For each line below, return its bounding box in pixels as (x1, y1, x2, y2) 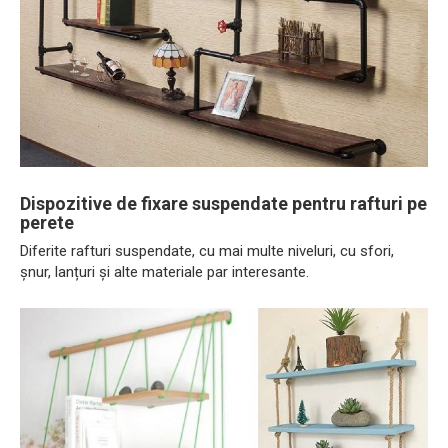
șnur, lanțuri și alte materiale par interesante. (20, 263, 309, 282)
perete (20, 212, 74, 234)
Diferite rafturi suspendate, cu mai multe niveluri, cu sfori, (20, 242, 394, 261)
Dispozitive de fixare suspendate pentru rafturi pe (20, 193, 427, 215)
